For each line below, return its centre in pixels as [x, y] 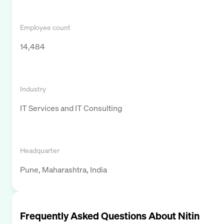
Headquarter [40, 150]
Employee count [45, 27]
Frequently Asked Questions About [99, 215]
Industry [33, 88]
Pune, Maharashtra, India [63, 169]
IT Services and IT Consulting [71, 108]
